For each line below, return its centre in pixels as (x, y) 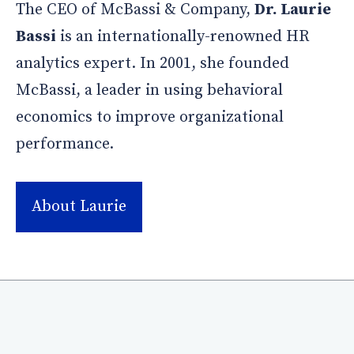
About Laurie (79, 207)
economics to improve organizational (150, 118)
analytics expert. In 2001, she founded (153, 64)
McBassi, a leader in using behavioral (149, 91)
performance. (65, 145)
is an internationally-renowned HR (183, 37)
